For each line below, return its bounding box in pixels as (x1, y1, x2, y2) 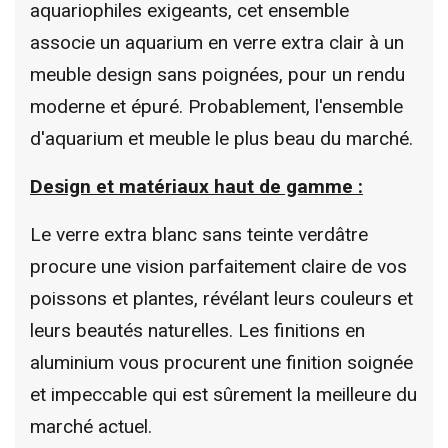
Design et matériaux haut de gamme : (30, 174, 363, 198)
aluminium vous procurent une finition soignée (30, 350, 413, 374)
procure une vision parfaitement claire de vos (30, 254, 407, 278)
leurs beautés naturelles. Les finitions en (30, 318, 365, 342)
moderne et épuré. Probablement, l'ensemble (30, 94, 403, 118)
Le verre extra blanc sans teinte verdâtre (30, 222, 368, 246)
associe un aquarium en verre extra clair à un (30, 30, 404, 54)
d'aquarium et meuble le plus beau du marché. (30, 126, 413, 150)
